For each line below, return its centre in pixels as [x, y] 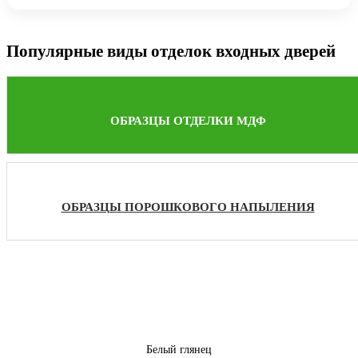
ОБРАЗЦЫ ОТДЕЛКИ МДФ [188, 121]
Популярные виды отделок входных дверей [171, 52]
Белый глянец [179, 349]
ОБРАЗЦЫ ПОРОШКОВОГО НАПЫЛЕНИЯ [188, 207]
